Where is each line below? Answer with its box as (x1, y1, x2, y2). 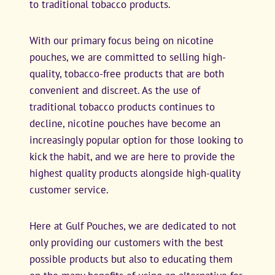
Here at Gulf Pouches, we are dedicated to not (29, 219, 236, 233)
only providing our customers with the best (29, 235, 223, 249)
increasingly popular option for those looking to (29, 133, 243, 147)
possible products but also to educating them (29, 252, 233, 266)
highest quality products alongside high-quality (29, 166, 240, 180)
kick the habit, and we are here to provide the (29, 149, 235, 163)
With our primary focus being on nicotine (29, 33, 214, 47)
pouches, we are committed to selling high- (29, 50, 226, 64)
